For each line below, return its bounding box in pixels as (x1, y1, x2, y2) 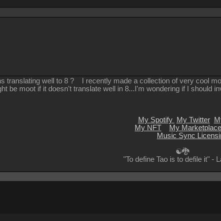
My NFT (135, 123, 161, 132)
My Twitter (176, 115, 210, 124)
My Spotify (138, 115, 175, 124)
